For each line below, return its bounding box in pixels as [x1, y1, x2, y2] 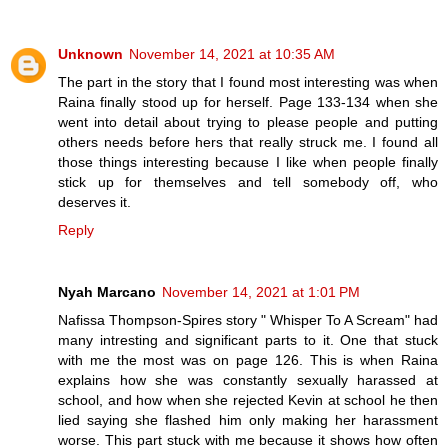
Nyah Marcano [58, 283, 156, 300]
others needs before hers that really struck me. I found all [58, 133, 438, 150]
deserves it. [58, 193, 131, 210]
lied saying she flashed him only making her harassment [58, 411, 438, 428]
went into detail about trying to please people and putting [58, 113, 438, 130]
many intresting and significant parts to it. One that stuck [58, 331, 438, 348]
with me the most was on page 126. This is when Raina [58, 351, 438, 368]
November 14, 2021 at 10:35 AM [129, 45, 335, 62]
